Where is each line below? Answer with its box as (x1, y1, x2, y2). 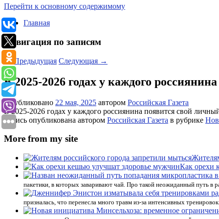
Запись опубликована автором (4, 115, 107, 124)
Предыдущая (12, 56, 57, 65)
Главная (23, 19, 50, 27)
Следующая (59, 56, 100, 65)
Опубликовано (4, 98, 55, 107)
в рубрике (168, 115, 205, 124)
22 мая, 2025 (55, 98, 96, 107)
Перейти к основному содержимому (4, 2, 125, 11)
